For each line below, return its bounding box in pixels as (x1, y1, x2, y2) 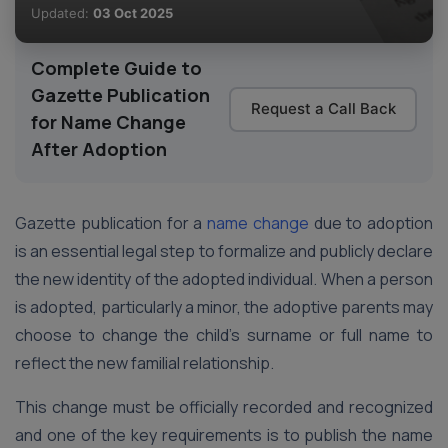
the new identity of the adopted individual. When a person (15, 268, 433, 290)
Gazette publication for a (15, 212, 203, 234)
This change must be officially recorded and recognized (15, 396, 433, 418)
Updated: (31, 5, 93, 21)
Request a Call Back (250, 99, 396, 118)
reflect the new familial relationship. (15, 352, 277, 374)
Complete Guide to (31, 56, 202, 80)
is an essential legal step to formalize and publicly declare (15, 240, 433, 262)
